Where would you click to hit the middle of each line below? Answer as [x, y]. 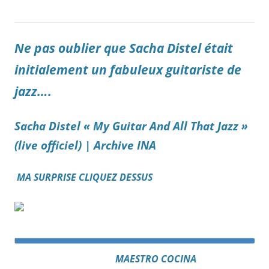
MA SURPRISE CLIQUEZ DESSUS [83, 177]
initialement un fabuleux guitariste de [128, 70]
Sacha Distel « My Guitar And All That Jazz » [131, 126]
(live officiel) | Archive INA [85, 145]
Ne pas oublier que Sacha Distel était [124, 48]
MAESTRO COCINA [156, 258]
